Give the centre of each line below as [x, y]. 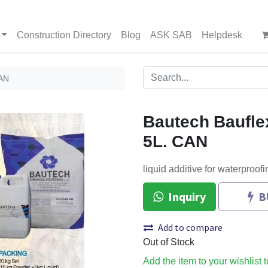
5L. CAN [175, 142]
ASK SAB [171, 35]
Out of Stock [169, 242]
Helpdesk [222, 35]
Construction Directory [64, 35]
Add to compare [190, 227]
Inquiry [187, 197]
